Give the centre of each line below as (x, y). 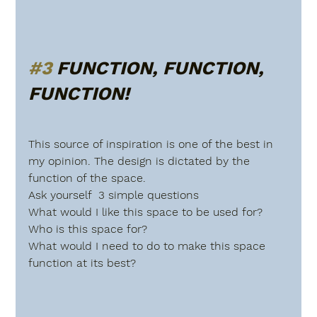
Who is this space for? (88, 229)
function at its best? (82, 263)
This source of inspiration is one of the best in (153, 144)
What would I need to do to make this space (149, 246)
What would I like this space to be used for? (146, 212)
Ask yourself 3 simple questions (114, 195)
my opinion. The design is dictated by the (141, 161)
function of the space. (87, 178)
